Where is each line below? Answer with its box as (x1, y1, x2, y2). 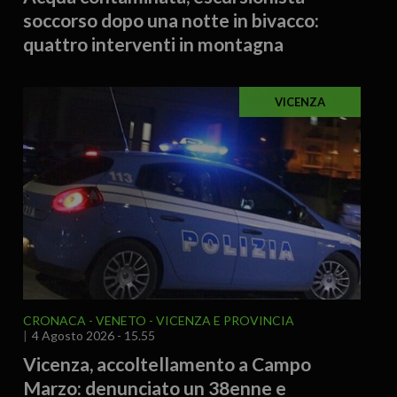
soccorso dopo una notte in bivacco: (22, 8, 319, 31)
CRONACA (22, 312, 86, 328)
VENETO (95, 312, 146, 328)
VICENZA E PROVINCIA (155, 312, 294, 328)
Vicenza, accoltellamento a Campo (22, 352, 311, 375)
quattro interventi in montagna (22, 32, 284, 55)
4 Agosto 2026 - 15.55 (31, 327, 155, 343)
